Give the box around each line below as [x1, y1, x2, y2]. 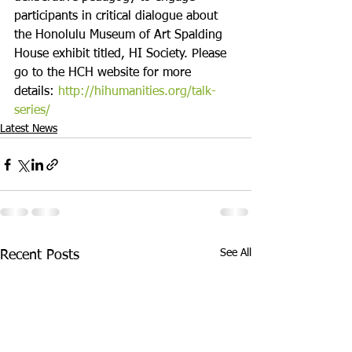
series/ [14, 104, 50, 117]
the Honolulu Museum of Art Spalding [14, 29, 226, 42]
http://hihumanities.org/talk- [58, 86, 216, 98]
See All [220, 247, 251, 258]
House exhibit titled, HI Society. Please [14, 48, 230, 60]
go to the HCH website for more [14, 67, 195, 79]
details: [14, 86, 58, 98]
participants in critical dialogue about [14, 10, 222, 23]
